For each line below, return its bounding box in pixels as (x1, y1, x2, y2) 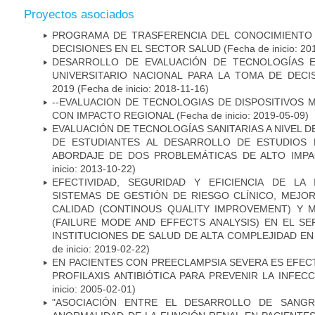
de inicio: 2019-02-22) (52, 243, 150, 255)
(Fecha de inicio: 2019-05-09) (174, 109, 309, 121)
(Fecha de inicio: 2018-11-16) (75, 82, 209, 94)
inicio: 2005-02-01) (52, 283, 136, 295)
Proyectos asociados (24, 7, 134, 21)
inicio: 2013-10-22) (52, 162, 136, 174)
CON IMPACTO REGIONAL (52, 109, 174, 121)
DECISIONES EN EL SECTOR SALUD (52, 42, 221, 54)
